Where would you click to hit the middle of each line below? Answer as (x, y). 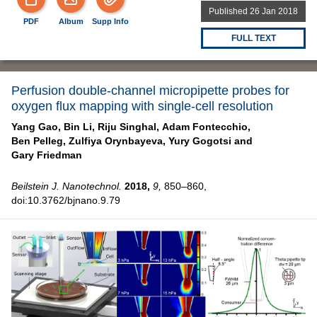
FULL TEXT (253, 39)
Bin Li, (79, 127)
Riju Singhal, (128, 127)
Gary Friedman (47, 155)
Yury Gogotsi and (211, 141)
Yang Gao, (36, 127)
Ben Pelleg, (39, 141)
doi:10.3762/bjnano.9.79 (66, 201)
